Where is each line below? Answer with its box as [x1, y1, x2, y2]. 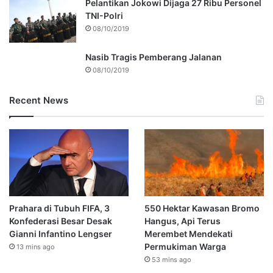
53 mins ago [151, 255, 191, 264]
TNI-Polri [85, 10, 123, 21]
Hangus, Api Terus [144, 216, 221, 227]
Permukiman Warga [144, 241, 226, 252]
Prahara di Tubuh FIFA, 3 [9, 203, 110, 214]
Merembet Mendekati [144, 229, 233, 239]
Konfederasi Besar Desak [9, 216, 112, 227]
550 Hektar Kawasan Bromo [144, 203, 260, 214]
